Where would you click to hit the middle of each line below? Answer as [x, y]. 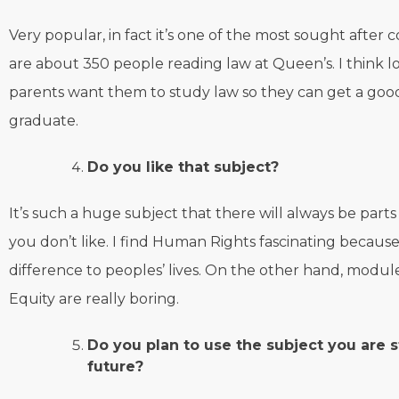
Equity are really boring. [94, 299]
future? [115, 367]
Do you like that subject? [183, 167]
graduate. [44, 121]
